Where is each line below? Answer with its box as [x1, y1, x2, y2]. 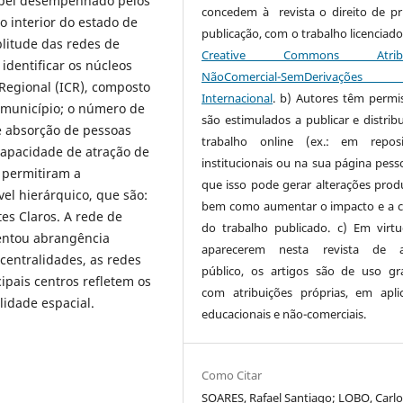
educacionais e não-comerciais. [201, 306, 367, 322]
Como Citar [201, 367, 263, 384]
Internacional [201, 90, 273, 106]
